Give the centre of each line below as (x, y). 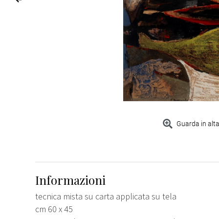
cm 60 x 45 (54, 209)
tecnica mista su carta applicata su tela (106, 196)
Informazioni (70, 180)
